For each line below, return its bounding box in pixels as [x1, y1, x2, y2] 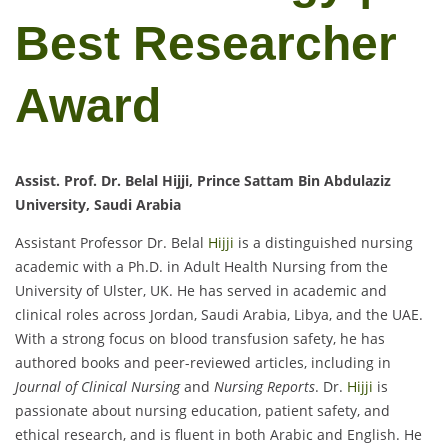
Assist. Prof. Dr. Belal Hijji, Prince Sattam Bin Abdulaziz [15, 171, 391, 191]
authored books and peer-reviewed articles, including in [15, 353, 391, 373]
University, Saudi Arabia [15, 195, 181, 215]
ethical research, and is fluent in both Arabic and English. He [15, 425, 422, 445]
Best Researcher [15, 17, 397, 71]
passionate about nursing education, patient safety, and [15, 401, 390, 421]
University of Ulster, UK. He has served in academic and [15, 281, 387, 301]
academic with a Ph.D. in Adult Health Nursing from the [15, 257, 388, 277]
